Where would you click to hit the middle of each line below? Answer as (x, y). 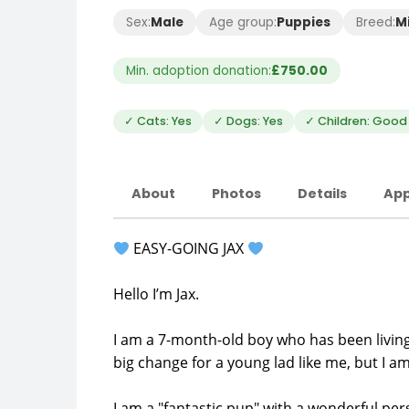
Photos (236, 194)
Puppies (304, 22)
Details (322, 194)
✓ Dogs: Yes (248, 121)
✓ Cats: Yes (158, 121)
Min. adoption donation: (199, 71)
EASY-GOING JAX (189, 248)
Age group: (243, 22)
